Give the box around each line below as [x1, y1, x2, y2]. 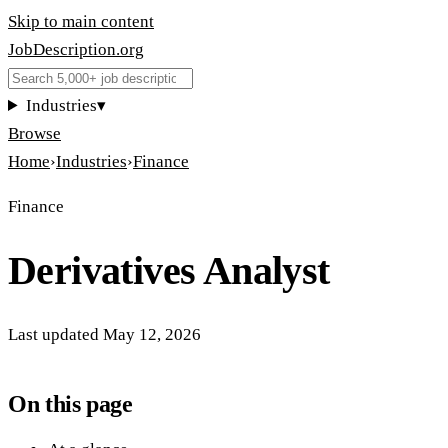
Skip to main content [8, 12, 154, 31]
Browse [8, 124, 61, 143]
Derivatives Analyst [8, 247, 330, 293]
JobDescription [8, 40, 116, 59]
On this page [8, 390, 133, 417]
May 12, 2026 [103, 324, 201, 344]
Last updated [8, 324, 99, 344]
